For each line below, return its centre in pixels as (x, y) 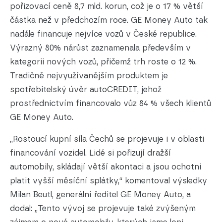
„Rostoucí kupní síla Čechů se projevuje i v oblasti (107, 139)
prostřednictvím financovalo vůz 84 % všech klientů (111, 103)
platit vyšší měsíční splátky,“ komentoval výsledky (109, 181)
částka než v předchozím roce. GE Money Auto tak (109, 20)
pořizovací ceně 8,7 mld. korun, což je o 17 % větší (107, 6)
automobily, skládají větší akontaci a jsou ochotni (106, 167)
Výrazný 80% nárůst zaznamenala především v (100, 48)
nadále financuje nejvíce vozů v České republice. (103, 34)
